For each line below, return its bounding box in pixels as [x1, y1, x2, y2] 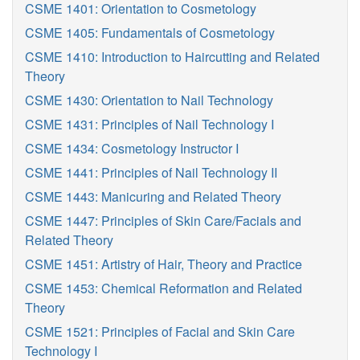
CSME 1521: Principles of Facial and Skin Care [25, 322, 295, 341]
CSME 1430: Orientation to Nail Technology [25, 91, 273, 109]
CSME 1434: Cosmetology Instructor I [25, 139, 239, 157]
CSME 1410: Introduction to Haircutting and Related [25, 47, 320, 66]
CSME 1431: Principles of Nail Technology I [25, 115, 274, 133]
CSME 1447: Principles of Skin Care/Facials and [25, 211, 301, 230]
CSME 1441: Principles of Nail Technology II [25, 163, 277, 182]
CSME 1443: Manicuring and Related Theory [25, 187, 281, 206]
